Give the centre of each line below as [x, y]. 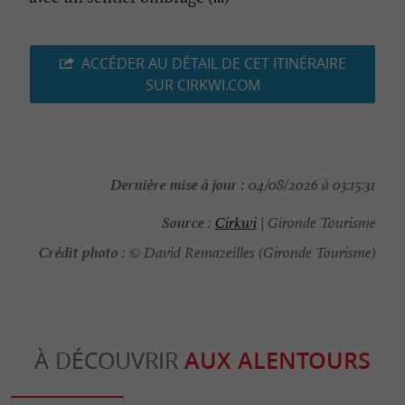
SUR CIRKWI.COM [202, 85]
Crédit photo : [82, 251]
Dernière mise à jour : [178, 183]
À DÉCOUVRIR [109, 361]
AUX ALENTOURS [278, 361]
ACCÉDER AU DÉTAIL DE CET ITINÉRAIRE [213, 64]
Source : [187, 221]
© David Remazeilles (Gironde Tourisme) [251, 253]
